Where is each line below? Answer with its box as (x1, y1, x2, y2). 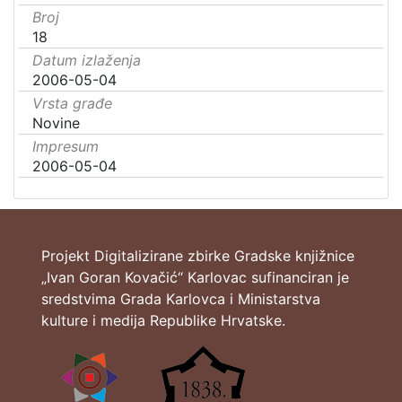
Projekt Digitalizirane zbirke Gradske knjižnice (41, 247, 354, 265)
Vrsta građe (32, 94, 112, 112)
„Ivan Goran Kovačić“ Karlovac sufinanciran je (41, 268, 349, 286)
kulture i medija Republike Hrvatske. (41, 311, 285, 329)
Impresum (32, 137, 99, 155)
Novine (32, 114, 80, 132)
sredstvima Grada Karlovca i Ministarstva (41, 290, 320, 308)
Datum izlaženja (32, 51, 141, 69)
